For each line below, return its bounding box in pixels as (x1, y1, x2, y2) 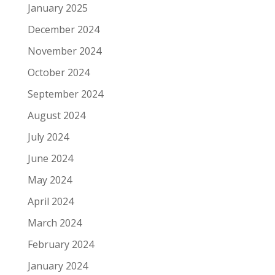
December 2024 (27, 23, 99, 37)
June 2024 (27, 152, 73, 166)
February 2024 (27, 238, 94, 252)
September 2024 (27, 87, 103, 101)
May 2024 (27, 173, 72, 187)
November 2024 (27, 44, 101, 58)
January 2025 (27, 1, 88, 15)
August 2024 (27, 109, 85, 123)
